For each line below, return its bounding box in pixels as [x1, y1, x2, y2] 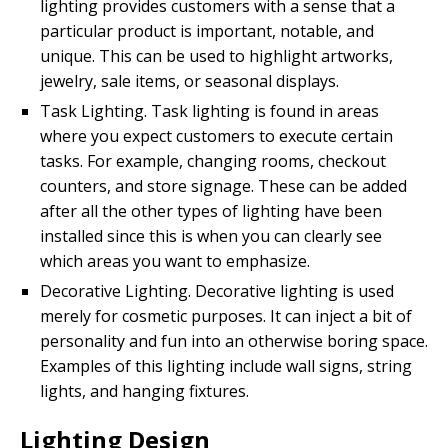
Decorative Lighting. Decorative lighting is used [40, 279, 394, 302]
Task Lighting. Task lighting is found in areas [40, 99, 379, 122]
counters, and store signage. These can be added [40, 174, 407, 197]
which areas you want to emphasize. [40, 249, 310, 272]
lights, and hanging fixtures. [40, 379, 249, 402]
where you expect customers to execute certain [40, 124, 393, 147]
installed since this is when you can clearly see [40, 224, 382, 247]
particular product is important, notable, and [40, 19, 374, 42]
